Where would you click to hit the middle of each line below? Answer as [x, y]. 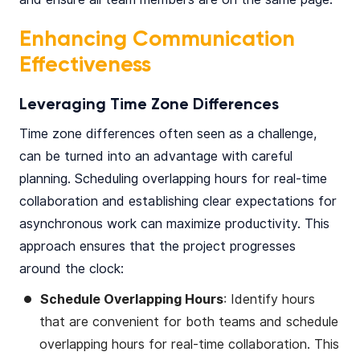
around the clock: [72, 269]
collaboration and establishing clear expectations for [178, 202]
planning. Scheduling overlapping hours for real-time [173, 179]
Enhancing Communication [157, 40]
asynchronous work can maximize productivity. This [174, 224]
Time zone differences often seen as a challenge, [168, 134]
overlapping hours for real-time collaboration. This [189, 345]
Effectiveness [85, 66]
